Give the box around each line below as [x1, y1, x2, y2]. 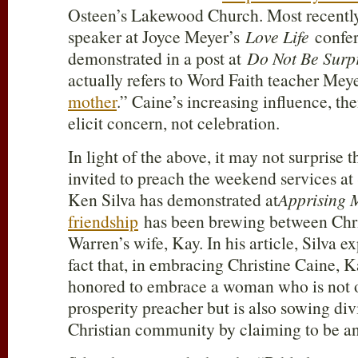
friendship [68, 209, 138, 233]
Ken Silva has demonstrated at [68, 188, 278, 211]
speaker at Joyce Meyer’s [68, 25, 245, 48]
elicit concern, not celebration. [68, 111, 280, 134]
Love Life [245, 25, 309, 48]
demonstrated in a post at [68, 46, 247, 70]
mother [68, 89, 117, 113]
